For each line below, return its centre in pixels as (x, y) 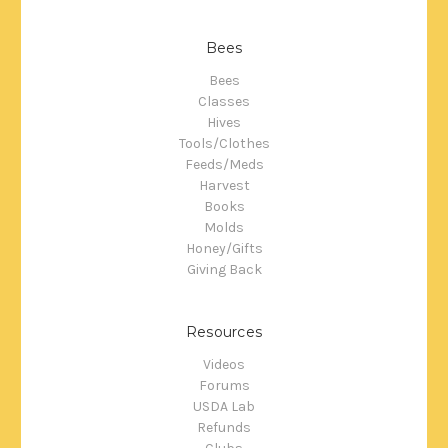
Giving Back (224, 269)
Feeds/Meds (224, 164)
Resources (224, 331)
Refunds (224, 427)
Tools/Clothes (224, 143)
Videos (224, 364)
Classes (224, 101)
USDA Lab (224, 406)
